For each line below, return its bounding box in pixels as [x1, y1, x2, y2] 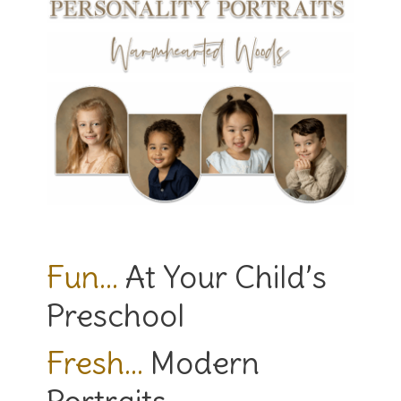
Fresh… [47, 343, 151, 383]
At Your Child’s [118, 257, 328, 297]
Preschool [47, 295, 185, 336]
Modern [150, 343, 260, 383]
